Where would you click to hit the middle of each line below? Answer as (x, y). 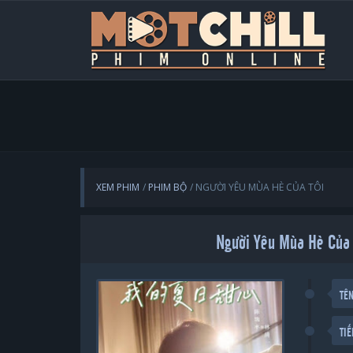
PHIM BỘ (168, 187)
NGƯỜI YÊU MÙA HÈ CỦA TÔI (260, 187)
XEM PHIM (118, 187)
